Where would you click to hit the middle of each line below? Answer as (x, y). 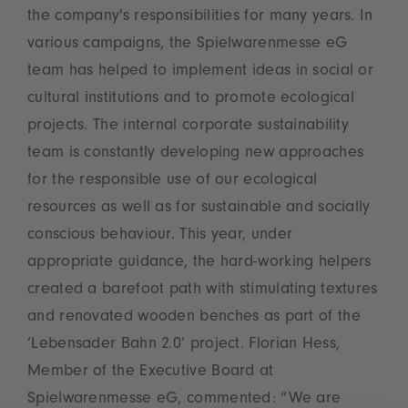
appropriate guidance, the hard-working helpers (199, 264)
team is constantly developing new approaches (196, 154)
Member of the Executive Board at (151, 373)
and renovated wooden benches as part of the (194, 318)
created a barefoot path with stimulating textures (203, 291)
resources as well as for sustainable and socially (199, 209)
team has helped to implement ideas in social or (201, 72)
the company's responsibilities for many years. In (200, 18)
